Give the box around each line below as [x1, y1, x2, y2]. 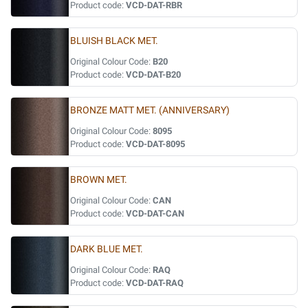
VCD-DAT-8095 [126, 139, 185, 149]
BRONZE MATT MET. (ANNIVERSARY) [70, 104, 230, 116]
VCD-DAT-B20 [126, 69, 181, 80]
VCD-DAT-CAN [126, 208, 184, 219]
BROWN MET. [70, 174, 127, 186]
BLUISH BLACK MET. [70, 35, 158, 47]
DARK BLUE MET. [70, 243, 143, 255]
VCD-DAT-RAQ [126, 278, 184, 288]
